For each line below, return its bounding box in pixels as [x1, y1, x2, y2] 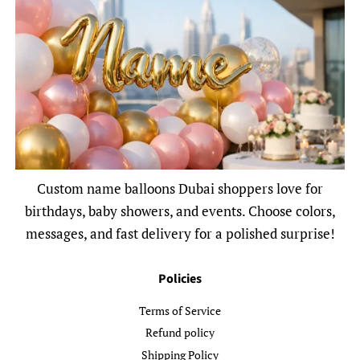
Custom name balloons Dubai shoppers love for [37, 178, 323, 198]
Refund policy [145, 325, 215, 341]
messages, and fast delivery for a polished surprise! [25, 223, 335, 243]
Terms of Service [139, 302, 221, 318]
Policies [158, 269, 202, 288]
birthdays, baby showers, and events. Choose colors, [24, 201, 336, 220]
